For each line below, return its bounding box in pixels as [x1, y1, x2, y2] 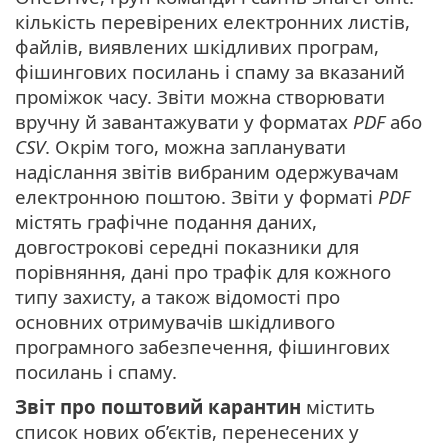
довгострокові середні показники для [15, 234, 359, 260]
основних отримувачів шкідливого [15, 309, 335, 335]
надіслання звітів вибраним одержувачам [15, 159, 399, 185]
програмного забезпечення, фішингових [15, 334, 390, 360]
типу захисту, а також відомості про [15, 284, 340, 310]
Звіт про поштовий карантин [15, 394, 301, 420]
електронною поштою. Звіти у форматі [15, 184, 378, 210]
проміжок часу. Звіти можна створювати [15, 84, 385, 110]
